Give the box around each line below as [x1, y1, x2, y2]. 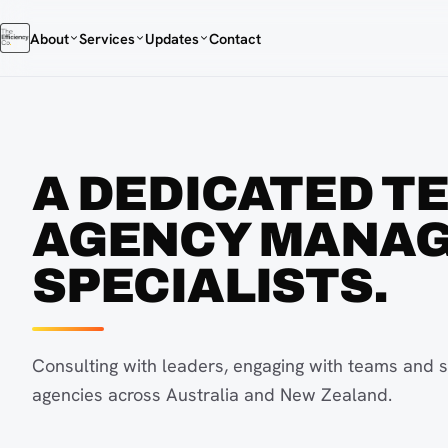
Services [78, 28, 135, 48]
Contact [208, 28, 261, 48]
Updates [144, 28, 199, 48]
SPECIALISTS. [32, 260, 388, 313]
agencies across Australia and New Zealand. [32, 383, 392, 407]
